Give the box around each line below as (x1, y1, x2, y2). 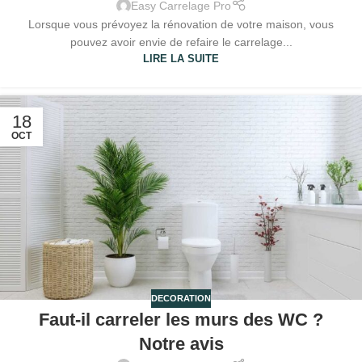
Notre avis (138, 333, 224, 354)
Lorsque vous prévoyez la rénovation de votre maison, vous (28, 18, 334, 32)
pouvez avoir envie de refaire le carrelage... (69, 36, 293, 49)
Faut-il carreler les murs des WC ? (39, 309, 323, 330)
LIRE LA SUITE (143, 53, 219, 65)
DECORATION (151, 293, 211, 304)
